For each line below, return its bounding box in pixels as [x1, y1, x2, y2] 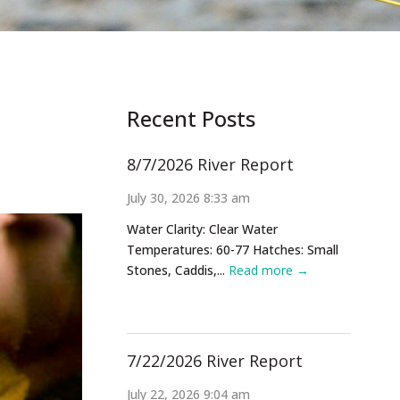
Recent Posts [127, 104, 255, 133]
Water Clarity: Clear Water [127, 221, 278, 237]
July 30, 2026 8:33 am [127, 189, 250, 206]
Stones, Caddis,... [127, 262, 229, 279]
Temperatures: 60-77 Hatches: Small [127, 241, 338, 258]
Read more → [229, 262, 309, 279]
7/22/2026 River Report [127, 350, 303, 371]
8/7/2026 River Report [127, 154, 294, 175]
